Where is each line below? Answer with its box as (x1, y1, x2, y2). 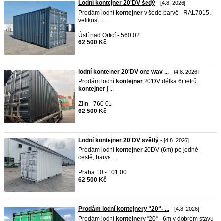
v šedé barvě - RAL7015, (143, 9, 211, 16)
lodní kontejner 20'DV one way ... (78, 68, 169, 75)
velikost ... (78, 17, 105, 24)
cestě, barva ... (78, 154, 117, 161)
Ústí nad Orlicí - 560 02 (78, 32, 140, 38)
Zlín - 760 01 (78, 100, 112, 107)
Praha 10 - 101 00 (78, 169, 127, 176)
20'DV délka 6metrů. (143, 78, 198, 85)
